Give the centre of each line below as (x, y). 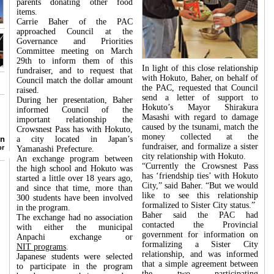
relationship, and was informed (200, 254)
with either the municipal (75, 227)
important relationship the (75, 120)
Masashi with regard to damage (200, 117)
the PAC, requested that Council (200, 88)
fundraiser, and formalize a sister (200, 146)
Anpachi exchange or (75, 237)
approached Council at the (75, 31)
